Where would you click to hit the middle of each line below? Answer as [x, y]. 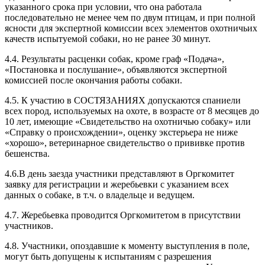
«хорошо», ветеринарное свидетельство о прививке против [125, 143]
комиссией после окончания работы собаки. [93, 80]
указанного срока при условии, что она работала [103, 7]
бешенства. [27, 154]
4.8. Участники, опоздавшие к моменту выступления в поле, [127, 246]
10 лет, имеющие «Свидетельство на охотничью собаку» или [128, 122]
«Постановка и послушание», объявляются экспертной [116, 70]
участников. [29, 226]
